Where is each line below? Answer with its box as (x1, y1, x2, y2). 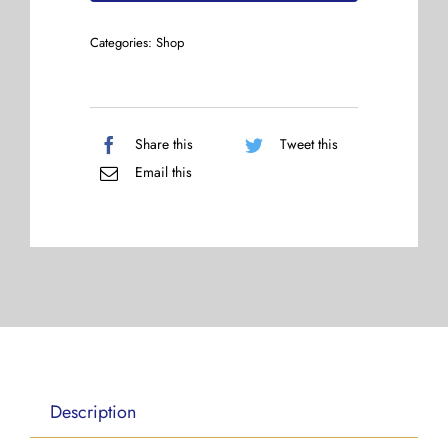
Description (49, 398, 136, 425)
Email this (135, 162, 192, 182)
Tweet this (280, 134, 338, 154)
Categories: (90, 32, 156, 52)
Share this (135, 134, 193, 154)
